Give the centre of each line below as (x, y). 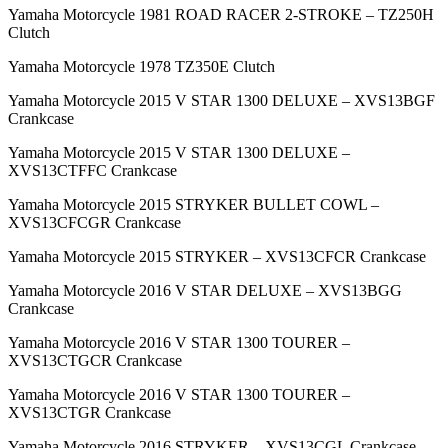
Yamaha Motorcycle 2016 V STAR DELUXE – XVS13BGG (205, 291)
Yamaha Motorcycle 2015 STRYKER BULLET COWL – (193, 205)
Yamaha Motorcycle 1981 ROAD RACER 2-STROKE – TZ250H (221, 15)
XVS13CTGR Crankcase (89, 413)
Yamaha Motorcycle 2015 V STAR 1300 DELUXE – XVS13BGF (221, 101)
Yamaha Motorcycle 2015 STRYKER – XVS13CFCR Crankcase (217, 257)
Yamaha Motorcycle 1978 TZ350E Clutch (141, 67)
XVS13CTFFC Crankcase (92, 171)
